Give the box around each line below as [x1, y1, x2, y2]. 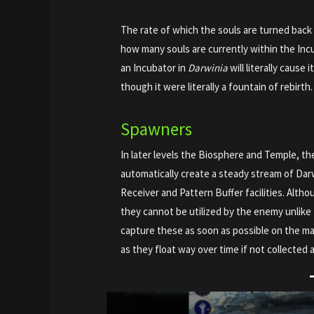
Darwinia [188, 60, 228, 74]
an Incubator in [121, 60, 189, 74]
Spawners [121, 117, 193, 140]
